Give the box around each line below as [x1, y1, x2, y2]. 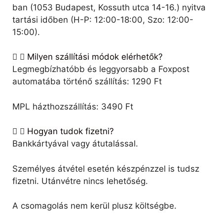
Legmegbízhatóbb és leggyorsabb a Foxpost [12, 64, 189, 74]
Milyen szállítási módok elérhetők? [27, 52, 163, 62]
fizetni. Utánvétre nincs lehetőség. [12, 176, 148, 186]
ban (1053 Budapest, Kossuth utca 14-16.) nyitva [12, 2, 206, 12]
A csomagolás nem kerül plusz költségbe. [12, 201, 177, 211]
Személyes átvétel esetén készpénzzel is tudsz [12, 163, 199, 174]
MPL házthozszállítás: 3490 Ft [12, 101, 133, 111]
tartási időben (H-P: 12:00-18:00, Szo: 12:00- [12, 14, 193, 25]
